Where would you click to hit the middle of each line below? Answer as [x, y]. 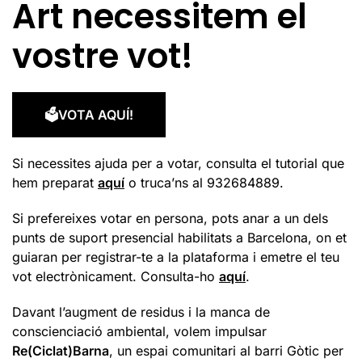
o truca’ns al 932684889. [204, 183]
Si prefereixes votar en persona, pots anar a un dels [170, 219]
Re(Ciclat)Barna [61, 351]
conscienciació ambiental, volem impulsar [139, 332]
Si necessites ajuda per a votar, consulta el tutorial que [178, 164]
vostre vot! [103, 57]
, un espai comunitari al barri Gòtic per [226, 351]
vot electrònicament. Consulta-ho [116, 277]
